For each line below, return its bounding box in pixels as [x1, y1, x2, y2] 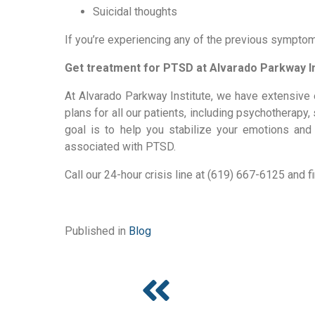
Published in [65, 224, 126, 238]
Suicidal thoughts [93, 5, 177, 18]
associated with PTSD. [65, 140, 176, 153]
